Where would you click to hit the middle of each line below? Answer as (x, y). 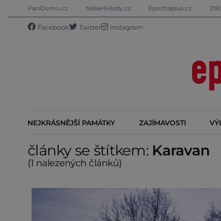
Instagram (127, 27)
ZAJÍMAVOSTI (162, 123)
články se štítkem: (90, 150)
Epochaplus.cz (170, 8)
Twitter (90, 27)
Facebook (53, 27)
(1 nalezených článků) (75, 163)
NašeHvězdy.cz (109, 8)
